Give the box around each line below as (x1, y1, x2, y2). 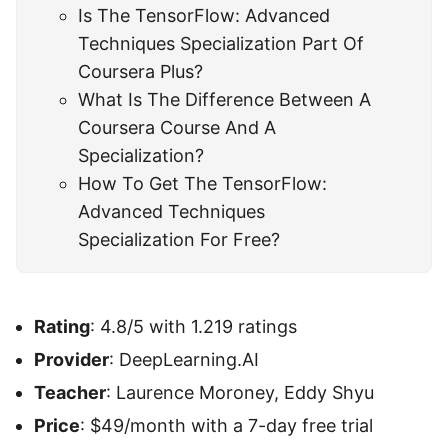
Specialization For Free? (78, 229, 281, 251)
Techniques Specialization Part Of (78, 33, 365, 55)
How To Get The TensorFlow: (78, 173, 328, 195)
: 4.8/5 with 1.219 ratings (90, 315, 297, 337)
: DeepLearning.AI (109, 348, 259, 370)
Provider (34, 348, 109, 370)
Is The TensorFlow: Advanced (78, 5, 331, 27)
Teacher (34, 381, 106, 403)
